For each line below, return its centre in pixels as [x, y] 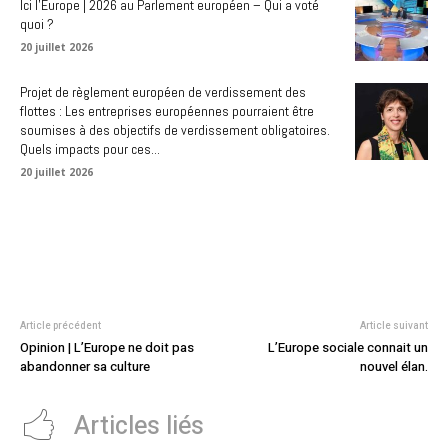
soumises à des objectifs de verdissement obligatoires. [175, 130]
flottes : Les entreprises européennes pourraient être [167, 111]
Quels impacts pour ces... [90, 149]
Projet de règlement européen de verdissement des [163, 92]
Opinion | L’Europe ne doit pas [107, 348]
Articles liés [139, 427]
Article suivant [393, 326]
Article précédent [60, 326]
